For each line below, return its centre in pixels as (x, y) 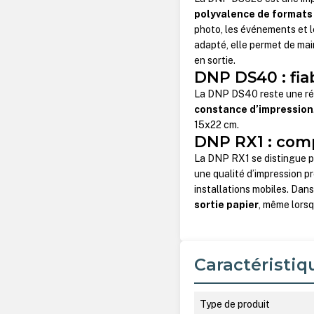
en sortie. (215, 61)
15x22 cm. (218, 125)
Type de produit (235, 304)
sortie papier (227, 205)
